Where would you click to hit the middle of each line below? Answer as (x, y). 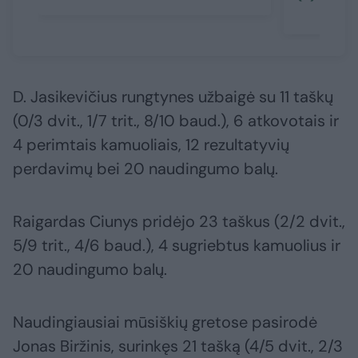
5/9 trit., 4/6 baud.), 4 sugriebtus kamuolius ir (177, 246)
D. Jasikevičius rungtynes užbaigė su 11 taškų (173, 97)
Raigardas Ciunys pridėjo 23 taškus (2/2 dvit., (179, 222)
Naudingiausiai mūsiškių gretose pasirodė (165, 322)
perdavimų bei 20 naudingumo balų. (145, 169)
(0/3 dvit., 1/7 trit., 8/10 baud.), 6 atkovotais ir (176, 121)
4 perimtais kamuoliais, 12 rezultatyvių (151, 145)
